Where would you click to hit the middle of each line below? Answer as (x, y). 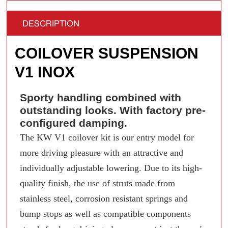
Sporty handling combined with (101, 97)
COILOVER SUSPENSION (107, 53)
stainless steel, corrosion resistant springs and (104, 198)
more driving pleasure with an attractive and (102, 152)
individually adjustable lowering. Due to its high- (111, 168)
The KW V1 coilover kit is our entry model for (107, 137)
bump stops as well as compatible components (106, 213)
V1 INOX (45, 72)
